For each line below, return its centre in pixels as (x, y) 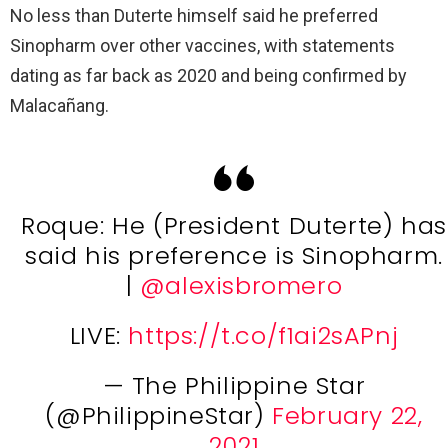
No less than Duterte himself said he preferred (194, 15)
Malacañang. (59, 105)
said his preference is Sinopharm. (234, 255)
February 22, (347, 415)
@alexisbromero (241, 285)
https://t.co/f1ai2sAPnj (263, 335)
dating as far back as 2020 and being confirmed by (208, 75)
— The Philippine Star (234, 385)
